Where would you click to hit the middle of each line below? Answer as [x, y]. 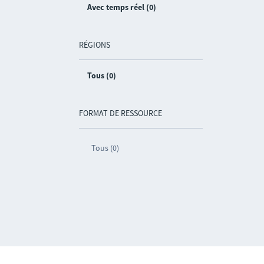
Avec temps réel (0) [122, 7]
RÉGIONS [95, 45]
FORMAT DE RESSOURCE [121, 113]
